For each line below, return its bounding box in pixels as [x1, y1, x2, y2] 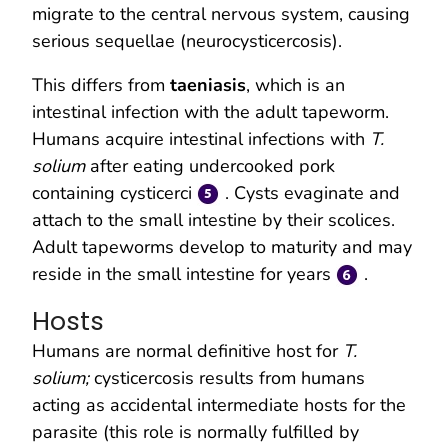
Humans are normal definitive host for [32, 338, 343, 363]
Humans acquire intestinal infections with [32, 126, 370, 151]
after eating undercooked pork [85, 153, 335, 178]
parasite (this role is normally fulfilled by [32, 419, 359, 444]
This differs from [32, 72, 165, 97]
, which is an [246, 72, 345, 97]
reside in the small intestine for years [32, 261, 336, 286]
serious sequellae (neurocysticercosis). [32, 28, 342, 53]
